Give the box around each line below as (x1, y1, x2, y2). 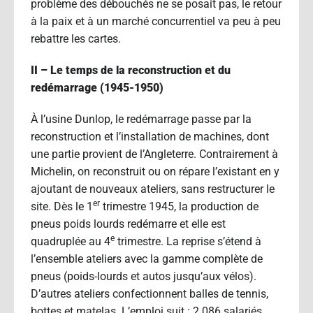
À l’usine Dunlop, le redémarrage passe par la (31, 112, 252, 126)
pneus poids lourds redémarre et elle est (31, 217, 226, 231)
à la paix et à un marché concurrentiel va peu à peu (31, 14, 281, 28)
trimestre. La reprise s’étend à (115, 234, 261, 248)
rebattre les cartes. (31, 31, 121, 45)
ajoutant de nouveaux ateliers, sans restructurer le (31, 182, 275, 196)
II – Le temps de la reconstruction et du (31, 63, 231, 77)
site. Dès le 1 (31, 199, 93, 213)
